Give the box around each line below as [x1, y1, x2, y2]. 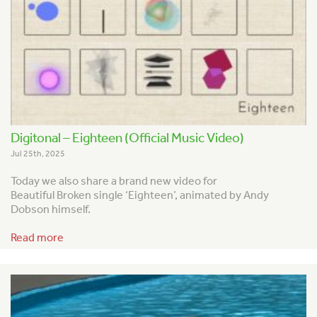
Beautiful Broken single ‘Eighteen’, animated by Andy [11, 188, 269, 202]
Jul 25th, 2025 [11, 149, 65, 159]
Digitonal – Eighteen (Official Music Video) [11, 129, 244, 146]
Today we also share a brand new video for [11, 174, 217, 188]
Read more [11, 230, 64, 244]
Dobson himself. [11, 202, 91, 217]
